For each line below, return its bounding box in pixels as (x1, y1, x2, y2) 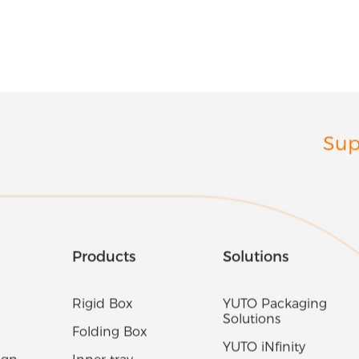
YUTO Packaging (222, 300, 327, 316)
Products (71, 252, 135, 270)
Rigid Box (71, 300, 132, 316)
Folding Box (71, 328, 147, 344)
